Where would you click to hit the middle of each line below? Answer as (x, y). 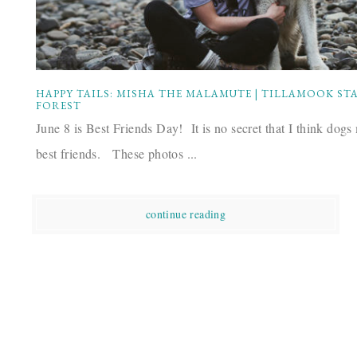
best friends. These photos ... (117, 154)
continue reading (186, 214)
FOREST (59, 106)
